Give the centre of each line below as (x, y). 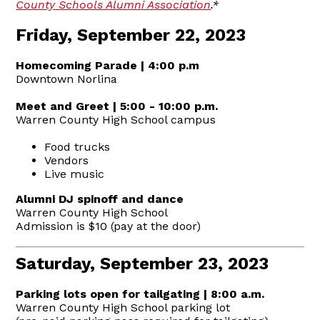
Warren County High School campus (116, 119)
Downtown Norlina (67, 79)
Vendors (67, 160)
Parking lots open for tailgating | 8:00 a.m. (140, 294)
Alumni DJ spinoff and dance (100, 199)
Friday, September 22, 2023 (131, 35)
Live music (75, 174)
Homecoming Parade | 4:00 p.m (108, 65)
